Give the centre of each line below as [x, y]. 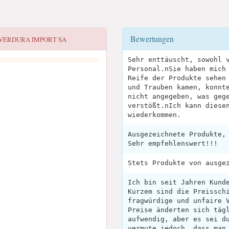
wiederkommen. [154, 115]
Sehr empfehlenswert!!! [173, 143]
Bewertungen [152, 39]
